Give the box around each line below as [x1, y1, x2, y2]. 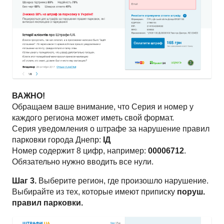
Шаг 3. [12, 176, 36, 185]
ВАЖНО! [12, 91, 45, 100]
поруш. [177, 187, 205, 196]
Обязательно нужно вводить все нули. [12, 157, 153, 166]
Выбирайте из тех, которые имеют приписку [12, 187, 177, 196]
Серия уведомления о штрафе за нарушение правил [12, 124, 209, 133]
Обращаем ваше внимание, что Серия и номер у [12, 102, 193, 111]
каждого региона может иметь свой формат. [12, 113, 174, 122]
